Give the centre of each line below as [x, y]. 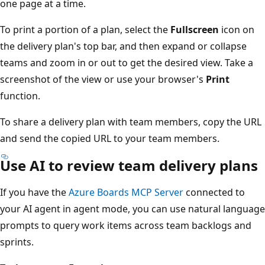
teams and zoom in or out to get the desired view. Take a [135, 63]
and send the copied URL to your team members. [119, 139]
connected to [223, 193]
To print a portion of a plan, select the [94, 30]
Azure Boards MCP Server [135, 193]
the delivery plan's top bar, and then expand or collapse [132, 46]
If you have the [43, 193]
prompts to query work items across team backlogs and [135, 226]
